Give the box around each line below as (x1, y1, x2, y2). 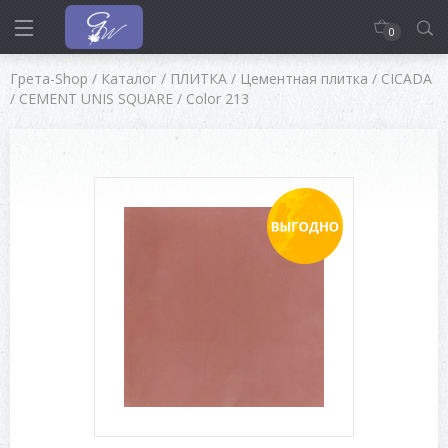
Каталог (101, 69, 157, 88)
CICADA (381, 69, 432, 88)
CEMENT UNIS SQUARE (19, 89, 173, 108)
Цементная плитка (240, 69, 368, 88)
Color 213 (186, 89, 249, 108)
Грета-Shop (10, 69, 88, 88)
